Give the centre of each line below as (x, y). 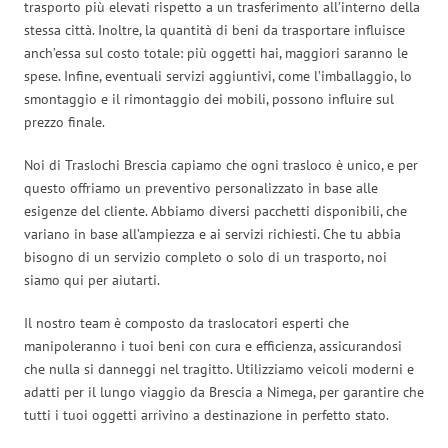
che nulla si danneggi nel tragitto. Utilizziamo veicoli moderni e (219, 368)
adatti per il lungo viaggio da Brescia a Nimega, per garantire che (224, 391)
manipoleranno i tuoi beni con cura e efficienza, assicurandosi (213, 345)
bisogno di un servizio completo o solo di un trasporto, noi (205, 256)
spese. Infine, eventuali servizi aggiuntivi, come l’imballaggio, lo (218, 75)
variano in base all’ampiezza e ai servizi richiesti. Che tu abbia (212, 233)
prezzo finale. (64, 121)
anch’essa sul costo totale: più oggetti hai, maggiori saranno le (216, 52)
